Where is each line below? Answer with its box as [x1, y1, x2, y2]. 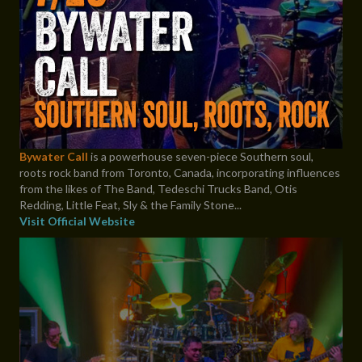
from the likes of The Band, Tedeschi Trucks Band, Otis [19, 182, 297, 196]
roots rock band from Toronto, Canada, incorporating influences [19, 166, 340, 180]
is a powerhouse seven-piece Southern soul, [88, 149, 314, 164]
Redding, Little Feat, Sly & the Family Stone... [19, 198, 242, 213]
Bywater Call [19, 149, 88, 164]
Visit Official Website [19, 214, 135, 229]
